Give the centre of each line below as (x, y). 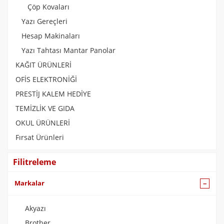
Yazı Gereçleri (44, 21)
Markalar (29, 183)
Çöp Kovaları (48, 7)
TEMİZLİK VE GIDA (45, 108)
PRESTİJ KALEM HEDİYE (53, 94)
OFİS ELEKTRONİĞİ (46, 79)
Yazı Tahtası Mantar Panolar (68, 50)
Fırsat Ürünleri (40, 137)
